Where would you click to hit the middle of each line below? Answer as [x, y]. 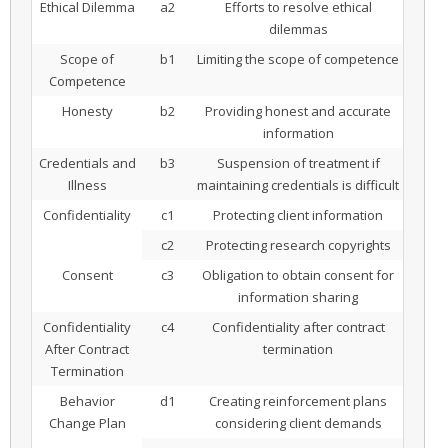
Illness [87, 185]
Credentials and [87, 163]
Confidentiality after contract [298, 327]
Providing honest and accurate [298, 111]
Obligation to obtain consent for [298, 275]
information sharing [298, 297]
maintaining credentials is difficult [298, 185]
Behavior [87, 401]
